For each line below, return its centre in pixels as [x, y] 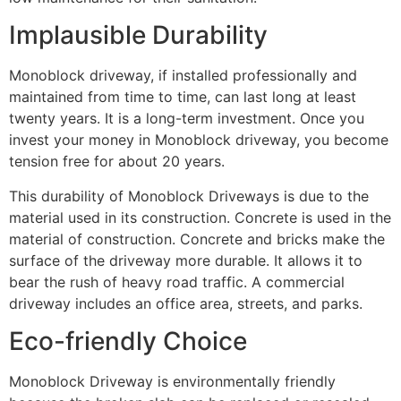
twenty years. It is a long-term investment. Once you [187, 119]
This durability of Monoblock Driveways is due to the [189, 196]
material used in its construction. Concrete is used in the [200, 217]
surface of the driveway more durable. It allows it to [186, 260]
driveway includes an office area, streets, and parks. [186, 303]
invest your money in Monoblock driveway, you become [199, 140]
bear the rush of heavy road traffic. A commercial [177, 282]
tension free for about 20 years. [117, 162]
